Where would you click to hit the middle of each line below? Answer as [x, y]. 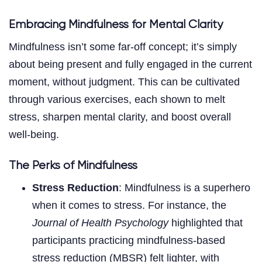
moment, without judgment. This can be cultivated [124, 82]
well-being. [34, 134]
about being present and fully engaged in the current [130, 64]
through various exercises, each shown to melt [117, 99]
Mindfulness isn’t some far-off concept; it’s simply [123, 46]
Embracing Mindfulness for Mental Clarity [116, 25]
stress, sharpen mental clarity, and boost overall [120, 117]
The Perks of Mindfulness [73, 166]
